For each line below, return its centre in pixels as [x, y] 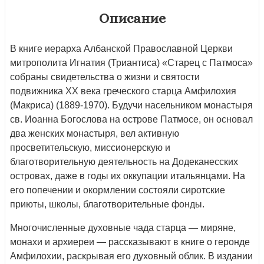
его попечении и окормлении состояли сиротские [118, 190]
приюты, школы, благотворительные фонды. [108, 204]
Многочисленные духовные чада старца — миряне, [123, 227]
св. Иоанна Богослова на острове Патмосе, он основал [131, 119]
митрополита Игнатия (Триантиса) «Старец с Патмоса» [131, 62]
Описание [132, 18]
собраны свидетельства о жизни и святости [105, 77]
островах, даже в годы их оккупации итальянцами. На [128, 176]
